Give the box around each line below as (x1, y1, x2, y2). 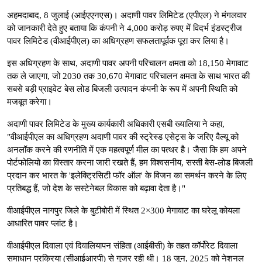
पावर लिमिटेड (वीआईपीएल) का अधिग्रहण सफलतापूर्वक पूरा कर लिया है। (7, 36, 229, 46)
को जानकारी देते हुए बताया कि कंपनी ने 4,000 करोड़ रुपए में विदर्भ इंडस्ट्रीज (7, 23, 242, 33)
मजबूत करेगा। (7, 96, 52, 106)
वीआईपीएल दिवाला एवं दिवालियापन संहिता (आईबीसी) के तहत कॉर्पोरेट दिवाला (7, 240, 237, 250)
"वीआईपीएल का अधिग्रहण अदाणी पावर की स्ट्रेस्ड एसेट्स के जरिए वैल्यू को (7, 132, 239, 142)
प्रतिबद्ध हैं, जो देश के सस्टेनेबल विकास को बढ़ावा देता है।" (7, 183, 185, 193)
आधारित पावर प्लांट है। (7, 218, 78, 228)
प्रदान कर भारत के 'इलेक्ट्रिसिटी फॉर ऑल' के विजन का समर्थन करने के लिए (7, 170, 247, 180)
